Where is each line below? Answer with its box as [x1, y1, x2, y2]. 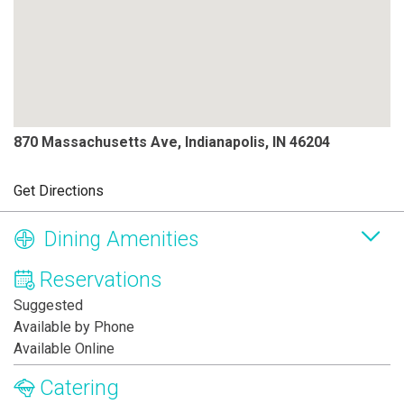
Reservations [40, 267, 162, 293]
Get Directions [14, 182, 104, 200]
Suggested [14, 297, 83, 315]
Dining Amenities [44, 226, 198, 252]
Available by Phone [14, 318, 134, 336]
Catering [40, 375, 119, 401]
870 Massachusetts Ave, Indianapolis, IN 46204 [14, 133, 330, 151]
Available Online [14, 340, 115, 358]
